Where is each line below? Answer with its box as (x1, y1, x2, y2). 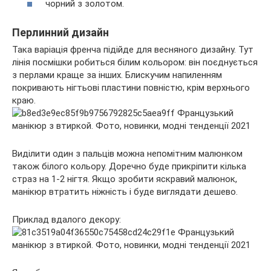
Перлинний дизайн (12, 25, 109, 39)
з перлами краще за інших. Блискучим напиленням (12, 69, 222, 80)
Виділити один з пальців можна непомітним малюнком (12, 148, 243, 159)
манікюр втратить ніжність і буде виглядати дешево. (12, 186, 238, 197)
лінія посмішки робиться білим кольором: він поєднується (12, 56, 258, 68)
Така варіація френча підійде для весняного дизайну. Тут (12, 44, 253, 55)
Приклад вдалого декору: (12, 214, 121, 225)
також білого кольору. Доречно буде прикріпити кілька (12, 160, 246, 172)
